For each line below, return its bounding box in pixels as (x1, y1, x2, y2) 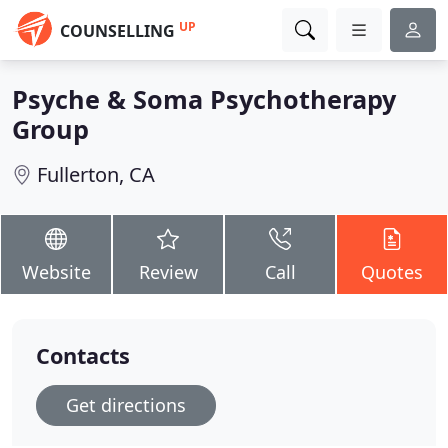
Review (138, 260, 198, 284)
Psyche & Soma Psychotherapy (12, 82, 396, 116)
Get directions (66, 393, 186, 417)
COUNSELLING (60, 20, 175, 42)
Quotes (361, 260, 423, 284)
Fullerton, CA (37, 161, 155, 188)
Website (21, 260, 91, 284)
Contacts (36, 341, 130, 370)
